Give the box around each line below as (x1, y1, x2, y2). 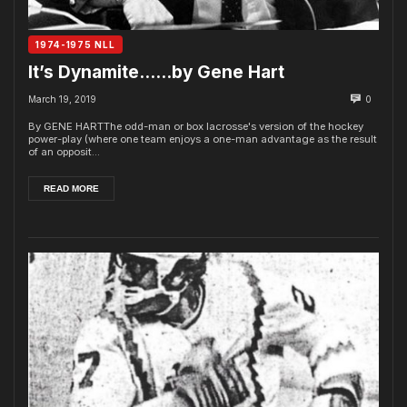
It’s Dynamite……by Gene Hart (28, 61, 284, 83)
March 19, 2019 (28, 93, 96, 104)
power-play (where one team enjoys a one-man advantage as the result (28, 132, 377, 145)
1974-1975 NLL (35, 38, 115, 50)
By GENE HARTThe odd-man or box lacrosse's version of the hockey (28, 119, 363, 133)
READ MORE (44, 183, 99, 194)
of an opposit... (28, 144, 100, 158)
